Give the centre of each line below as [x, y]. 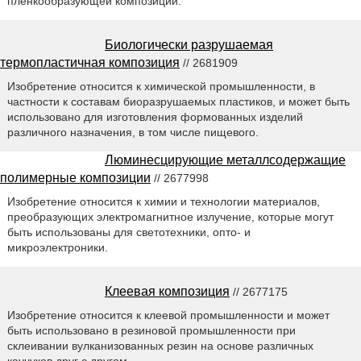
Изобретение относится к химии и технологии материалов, [163, 201]
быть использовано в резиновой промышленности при [151, 330]
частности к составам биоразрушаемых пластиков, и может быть [178, 101]
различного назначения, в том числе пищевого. [133, 132]
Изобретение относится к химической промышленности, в [161, 86]
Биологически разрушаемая [189, 44]
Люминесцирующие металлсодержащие [225, 160]
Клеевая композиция [167, 291]
